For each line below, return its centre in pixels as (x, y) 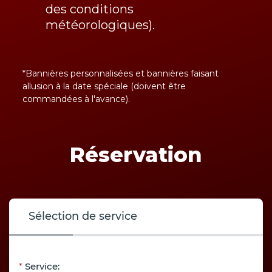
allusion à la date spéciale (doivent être (104, 87)
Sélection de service (83, 216)
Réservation (136, 155)
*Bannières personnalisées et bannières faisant (121, 74)
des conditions (89, 9)
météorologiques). (100, 25)
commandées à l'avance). (76, 99)
